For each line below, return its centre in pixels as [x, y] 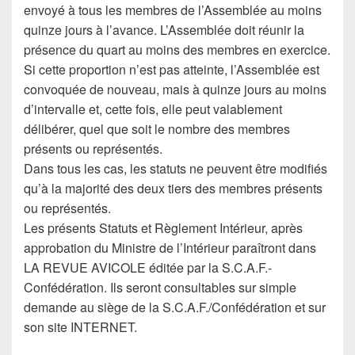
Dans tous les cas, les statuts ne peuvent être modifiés [176, 168]
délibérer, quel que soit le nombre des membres [157, 129]
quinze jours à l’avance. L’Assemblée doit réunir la [164, 30]
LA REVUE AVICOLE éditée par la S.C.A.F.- [148, 267]
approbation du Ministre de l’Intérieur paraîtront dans [170, 248]
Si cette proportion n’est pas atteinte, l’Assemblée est [172, 69]
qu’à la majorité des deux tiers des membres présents [173, 188]
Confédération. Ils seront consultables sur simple [160, 287]
